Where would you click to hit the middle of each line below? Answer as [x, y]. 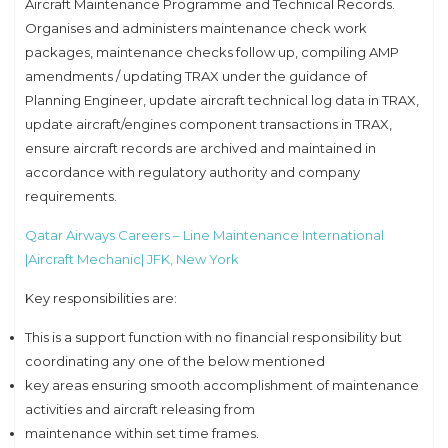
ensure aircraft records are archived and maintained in [200, 147]
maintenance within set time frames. [142, 432]
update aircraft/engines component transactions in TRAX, [208, 123]
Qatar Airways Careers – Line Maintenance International [204, 234]
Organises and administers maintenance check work [196, 27]
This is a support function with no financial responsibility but [213, 336]
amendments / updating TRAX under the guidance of [196, 75]
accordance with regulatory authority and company [192, 171]
